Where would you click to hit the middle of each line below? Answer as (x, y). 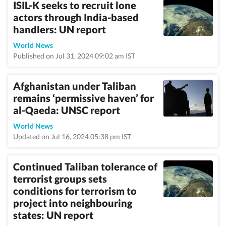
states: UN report (53, 215)
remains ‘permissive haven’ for (83, 98)
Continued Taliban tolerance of (85, 166)
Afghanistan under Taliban (75, 86)
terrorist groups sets (60, 179)
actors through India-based (76, 17)
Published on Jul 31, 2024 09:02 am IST (74, 56)
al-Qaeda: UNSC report (67, 110)
